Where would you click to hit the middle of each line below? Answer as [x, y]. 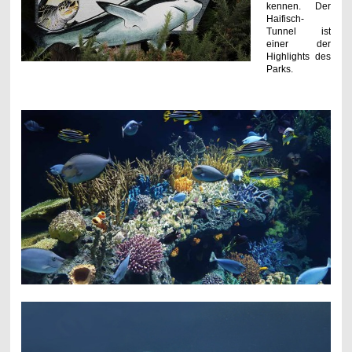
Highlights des [299, 56]
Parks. [280, 69]
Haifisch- [285, 18]
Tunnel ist [299, 31]
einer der [299, 44]
